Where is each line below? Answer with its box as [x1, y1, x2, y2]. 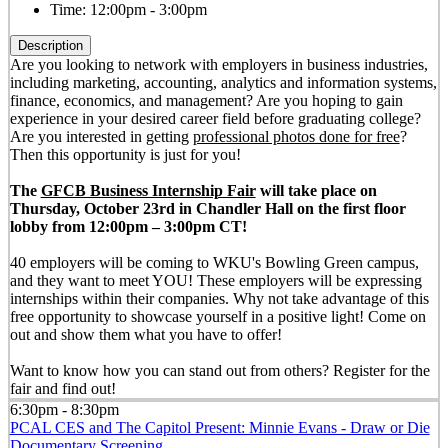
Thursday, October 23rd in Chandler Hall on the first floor [9, 200, 406, 217]
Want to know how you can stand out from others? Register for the [9, 362, 430, 379]
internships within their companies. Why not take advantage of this [9, 290, 429, 307]
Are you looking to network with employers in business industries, [9, 56, 428, 73]
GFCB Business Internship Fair [40, 182, 256, 199]
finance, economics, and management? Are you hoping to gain [9, 92, 403, 109]
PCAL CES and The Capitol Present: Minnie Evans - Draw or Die [9, 419, 430, 437]
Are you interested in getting [9, 128, 193, 145]
